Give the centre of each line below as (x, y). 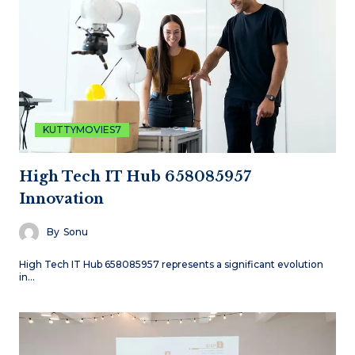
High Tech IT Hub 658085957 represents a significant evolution (171, 264)
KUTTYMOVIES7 (82, 129)
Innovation (61, 198)
